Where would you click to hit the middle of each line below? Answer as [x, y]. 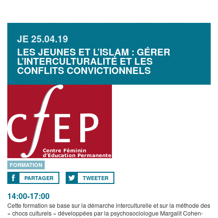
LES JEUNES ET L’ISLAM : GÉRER [94, 52]
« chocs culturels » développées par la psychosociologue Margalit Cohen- [105, 213]
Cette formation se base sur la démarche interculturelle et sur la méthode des [109, 205]
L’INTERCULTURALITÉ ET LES [85, 61]
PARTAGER [39, 178]
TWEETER [96, 178]
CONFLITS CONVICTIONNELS [84, 70]
